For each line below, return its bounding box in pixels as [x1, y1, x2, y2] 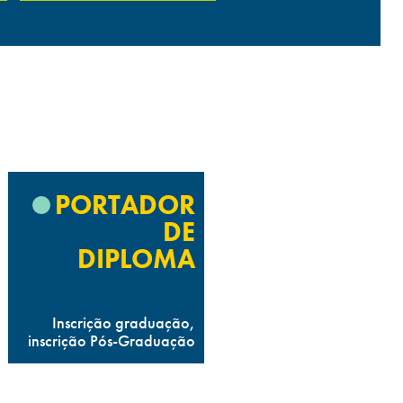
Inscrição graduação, [52, 312, 195, 333]
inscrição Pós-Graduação [28, 330, 195, 351]
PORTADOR [55, 188, 195, 222]
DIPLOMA [77, 242, 195, 276]
